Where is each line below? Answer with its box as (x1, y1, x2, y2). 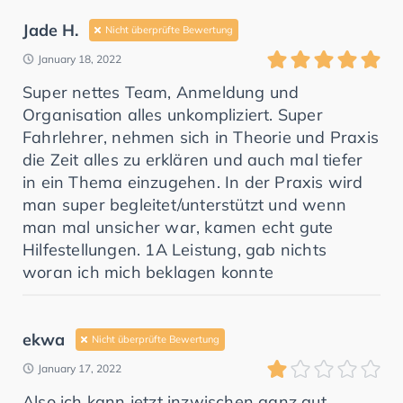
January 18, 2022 (38, 51, 121, 66)
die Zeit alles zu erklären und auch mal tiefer (22, 148, 363, 170)
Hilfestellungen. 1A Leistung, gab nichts (22, 238, 327, 260)
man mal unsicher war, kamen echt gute (22, 216, 334, 237)
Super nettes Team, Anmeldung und (22, 81, 300, 103)
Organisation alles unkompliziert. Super (22, 103, 323, 125)
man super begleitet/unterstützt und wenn (22, 193, 347, 215)
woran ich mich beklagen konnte (22, 261, 273, 282)
